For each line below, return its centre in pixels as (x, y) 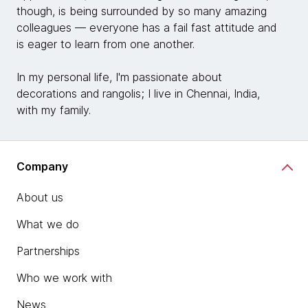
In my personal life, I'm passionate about (119, 77)
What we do (48, 224)
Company (42, 166)
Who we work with (64, 278)
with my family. (54, 110)
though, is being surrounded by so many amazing (142, 11)
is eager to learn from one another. (107, 44)
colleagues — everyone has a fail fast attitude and (146, 28)
